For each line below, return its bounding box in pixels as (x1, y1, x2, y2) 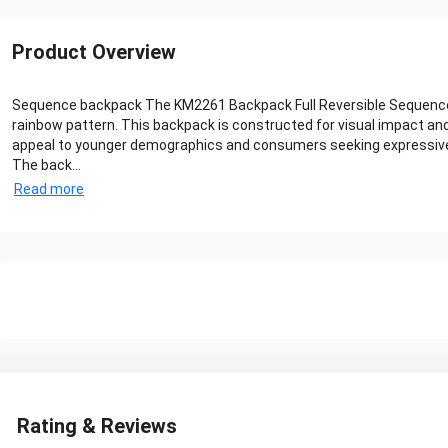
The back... (12, 157, 81, 173)
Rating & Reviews (17, 414, 177, 438)
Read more (14, 181, 84, 197)
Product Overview (12, 40, 176, 64)
